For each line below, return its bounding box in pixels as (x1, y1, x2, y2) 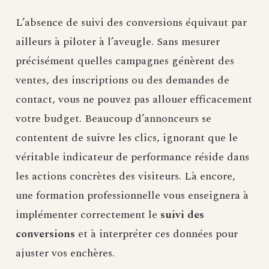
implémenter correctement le (16, 207, 160, 223)
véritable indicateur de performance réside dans (16, 149, 249, 166)
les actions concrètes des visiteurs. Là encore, (16, 168, 235, 185)
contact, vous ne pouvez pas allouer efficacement (16, 91, 252, 108)
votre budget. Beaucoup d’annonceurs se (16, 110, 211, 127)
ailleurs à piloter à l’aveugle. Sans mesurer (16, 34, 220, 50)
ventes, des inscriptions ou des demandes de (16, 72, 229, 89)
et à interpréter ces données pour (75, 226, 238, 243)
